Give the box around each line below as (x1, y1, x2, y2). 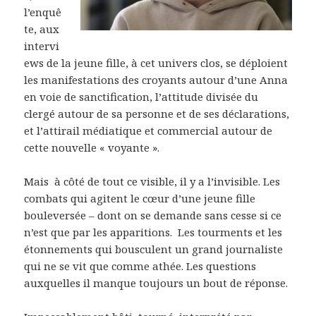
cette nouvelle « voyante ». (24, 140, 160, 155)
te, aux (24, 22, 60, 37)
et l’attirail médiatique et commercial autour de (24, 123, 273, 138)
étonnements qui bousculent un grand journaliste (24, 242, 284, 257)
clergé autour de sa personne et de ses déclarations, (24, 107, 290, 121)
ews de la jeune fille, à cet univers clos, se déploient (24, 56, 288, 71)
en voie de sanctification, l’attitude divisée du (24, 90, 259, 104)
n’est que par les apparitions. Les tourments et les (24, 225, 283, 240)
